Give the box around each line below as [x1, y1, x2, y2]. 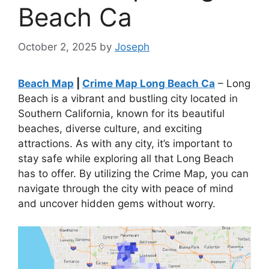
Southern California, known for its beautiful [18, 107, 225, 119]
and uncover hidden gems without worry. [18, 197, 216, 210]
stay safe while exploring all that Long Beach [18, 152, 234, 165]
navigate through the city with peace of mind [18, 182, 234, 195]
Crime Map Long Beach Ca [82, 77, 215, 89]
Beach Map [18, 77, 74, 89]
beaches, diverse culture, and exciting [18, 122, 202, 134]
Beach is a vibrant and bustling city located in [18, 92, 238, 104]
